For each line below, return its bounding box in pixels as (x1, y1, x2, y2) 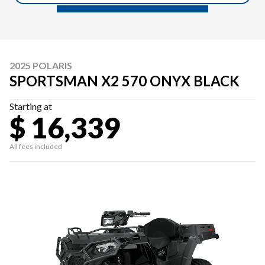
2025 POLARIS (9, 60, 72, 71)
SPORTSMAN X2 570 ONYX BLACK (9, 72, 240, 89)
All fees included (9, 142, 62, 151)
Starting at (9, 101, 52, 112)
